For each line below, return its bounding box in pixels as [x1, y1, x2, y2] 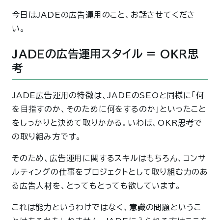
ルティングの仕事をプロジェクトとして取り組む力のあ [12, 167, 208, 176]
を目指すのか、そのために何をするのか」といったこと [12, 105, 206, 113]
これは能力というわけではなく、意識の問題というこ [12, 203, 202, 211]
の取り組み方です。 [12, 132, 82, 140]
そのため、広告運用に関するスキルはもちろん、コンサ [12, 154, 206, 162]
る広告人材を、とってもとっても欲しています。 [12, 181, 181, 190]
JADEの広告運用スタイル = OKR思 [12, 48, 199, 59]
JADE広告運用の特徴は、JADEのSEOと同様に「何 [12, 91, 204, 99]
